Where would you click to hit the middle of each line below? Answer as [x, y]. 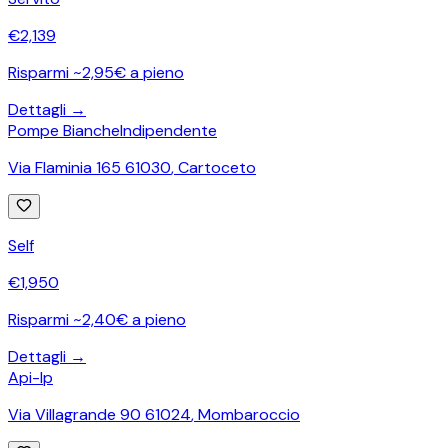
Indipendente [168, 130]
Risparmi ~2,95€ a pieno [96, 72]
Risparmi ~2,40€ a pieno [97, 319]
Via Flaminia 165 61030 [89, 167]
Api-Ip [30, 377]
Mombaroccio [249, 414]
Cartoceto [217, 167]
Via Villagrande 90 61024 [99, 414]
